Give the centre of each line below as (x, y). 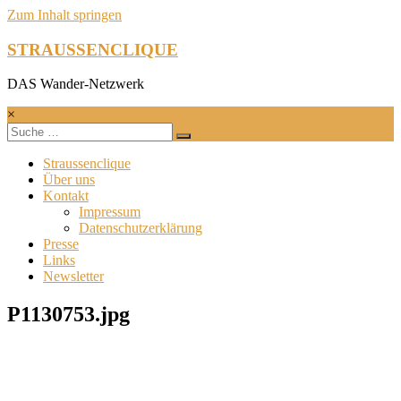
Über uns (69, 180)
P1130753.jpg (68, 315)
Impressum (110, 212)
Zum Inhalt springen (64, 15)
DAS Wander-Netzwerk (76, 84)
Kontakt (66, 196)
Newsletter (73, 277)
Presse (61, 244)
